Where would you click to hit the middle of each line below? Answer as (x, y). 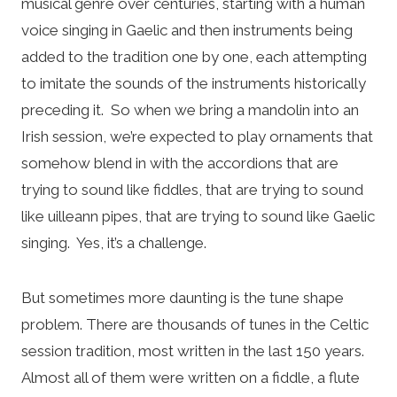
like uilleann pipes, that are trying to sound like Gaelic (198, 216)
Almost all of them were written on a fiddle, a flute (191, 377)
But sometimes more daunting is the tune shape (183, 297)
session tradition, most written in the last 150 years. (195, 350)
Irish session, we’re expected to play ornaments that (197, 136)
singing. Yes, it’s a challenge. (114, 242)
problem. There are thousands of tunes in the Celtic (195, 324)
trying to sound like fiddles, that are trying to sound (192, 189)
